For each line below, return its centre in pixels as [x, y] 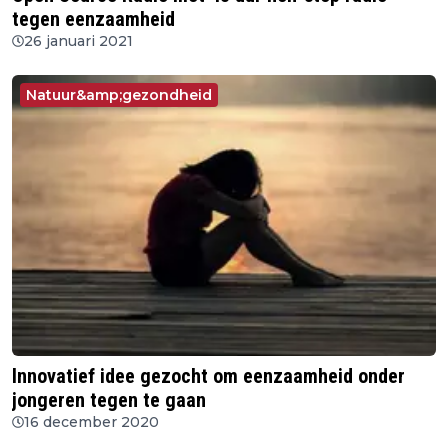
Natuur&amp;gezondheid [119, 94]
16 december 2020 [91, 422]
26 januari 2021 [78, 40]
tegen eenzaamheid [93, 18]
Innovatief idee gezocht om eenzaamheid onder [208, 376]
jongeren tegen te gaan [109, 400]
